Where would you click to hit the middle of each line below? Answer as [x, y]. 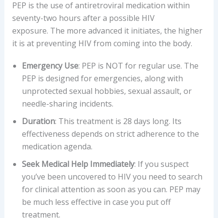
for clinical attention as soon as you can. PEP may [111, 190]
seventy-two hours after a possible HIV [83, 18]
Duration [38, 121]
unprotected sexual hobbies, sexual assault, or [107, 91]
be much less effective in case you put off [96, 202]
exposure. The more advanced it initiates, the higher [107, 31]
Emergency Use [50, 66]
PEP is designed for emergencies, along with [102, 79]
